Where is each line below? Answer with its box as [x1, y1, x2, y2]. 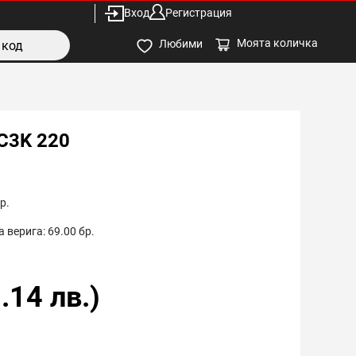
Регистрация [165, 6, 232, 19]
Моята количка [237, 36, 318, 49]
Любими [159, 37, 203, 51]
